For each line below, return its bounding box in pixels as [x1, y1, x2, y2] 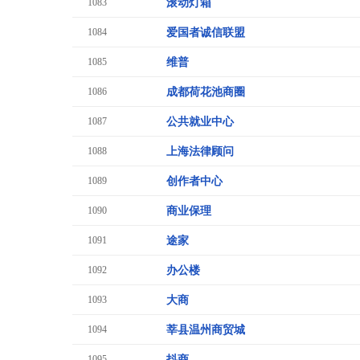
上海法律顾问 [166, 145, 234, 157]
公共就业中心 [166, 116, 234, 128]
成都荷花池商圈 [166, 86, 245, 98]
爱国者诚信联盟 [166, 27, 245, 39]
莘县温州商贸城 [166, 324, 245, 336]
